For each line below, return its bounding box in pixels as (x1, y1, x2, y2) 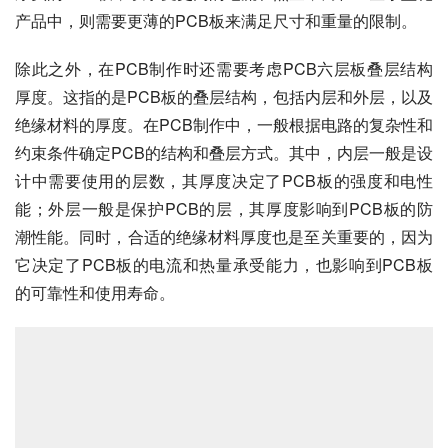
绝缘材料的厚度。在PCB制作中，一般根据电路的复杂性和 (15, 112, 433, 136)
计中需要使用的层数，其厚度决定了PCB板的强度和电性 (15, 168, 433, 192)
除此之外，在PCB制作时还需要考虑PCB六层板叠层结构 (15, 56, 433, 80)
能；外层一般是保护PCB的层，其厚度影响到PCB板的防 (15, 196, 433, 220)
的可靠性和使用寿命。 (15, 280, 175, 304)
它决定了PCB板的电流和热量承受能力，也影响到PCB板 (15, 252, 433, 276)
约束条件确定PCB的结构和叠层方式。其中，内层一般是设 (15, 140, 433, 164)
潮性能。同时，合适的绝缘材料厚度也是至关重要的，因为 (15, 224, 433, 248)
